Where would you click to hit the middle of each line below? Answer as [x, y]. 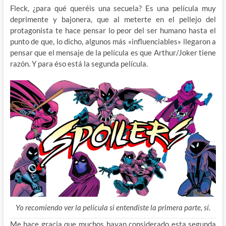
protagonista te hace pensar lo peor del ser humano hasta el [113, 30]
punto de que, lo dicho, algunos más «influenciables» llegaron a [113, 41]
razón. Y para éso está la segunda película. [79, 63]
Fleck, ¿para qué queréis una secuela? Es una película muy [113, 8]
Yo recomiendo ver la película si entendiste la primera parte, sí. [113, 208]
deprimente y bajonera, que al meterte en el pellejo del [113, 19]
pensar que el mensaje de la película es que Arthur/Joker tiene [113, 52]
